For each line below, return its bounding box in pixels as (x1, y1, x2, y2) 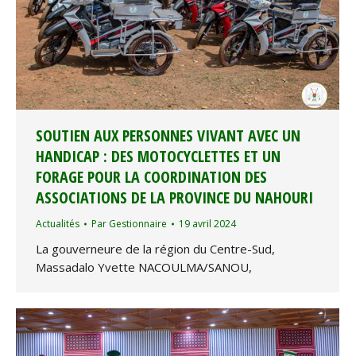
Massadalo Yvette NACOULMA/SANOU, (36, 258, 252, 275)
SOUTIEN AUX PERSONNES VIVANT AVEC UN (36, 124, 300, 146)
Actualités (36, 216, 79, 230)
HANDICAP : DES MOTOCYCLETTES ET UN (36, 145, 281, 167)
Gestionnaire (109, 216, 167, 230)
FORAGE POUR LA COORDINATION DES (36, 165, 267, 188)
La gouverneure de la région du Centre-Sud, (36, 240, 275, 257)
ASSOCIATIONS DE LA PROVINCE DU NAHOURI (36, 186, 313, 208)
